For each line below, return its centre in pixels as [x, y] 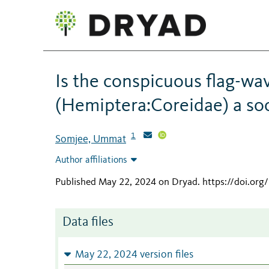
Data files [88, 223]
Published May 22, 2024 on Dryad [126, 183]
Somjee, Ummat [91, 139]
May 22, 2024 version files [134, 255]
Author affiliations [91, 161]
